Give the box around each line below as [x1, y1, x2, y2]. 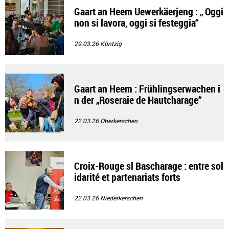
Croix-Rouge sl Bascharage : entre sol [74, 159, 223, 173]
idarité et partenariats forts [74, 170, 180, 184]
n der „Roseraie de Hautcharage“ [74, 93, 202, 107]
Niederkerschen [100, 194, 143, 202]
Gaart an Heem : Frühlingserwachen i [74, 82, 220, 96]
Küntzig [100, 39, 122, 48]
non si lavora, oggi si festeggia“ [74, 16, 199, 30]
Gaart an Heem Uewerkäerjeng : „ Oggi [74, 5, 223, 18]
